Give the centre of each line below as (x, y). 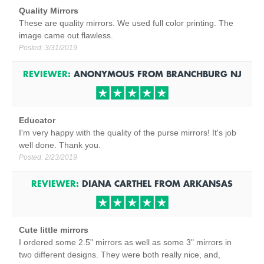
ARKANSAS (208, 183)
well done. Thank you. (60, 145)
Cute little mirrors (54, 230)
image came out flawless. (66, 35)
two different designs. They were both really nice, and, (120, 255)
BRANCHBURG (197, 74)
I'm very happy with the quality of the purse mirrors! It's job (128, 133)
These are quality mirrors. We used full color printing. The (126, 23)
